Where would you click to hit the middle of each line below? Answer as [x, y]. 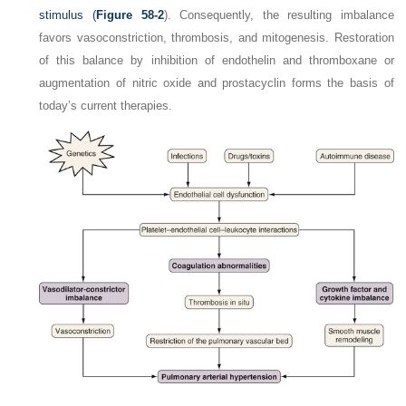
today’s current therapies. [106, 106]
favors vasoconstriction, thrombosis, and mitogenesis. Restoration [217, 38]
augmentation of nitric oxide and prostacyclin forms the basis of [217, 83]
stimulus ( [68, 15]
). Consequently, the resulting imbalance [279, 15]
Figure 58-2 [130, 15]
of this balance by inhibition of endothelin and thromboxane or [217, 61]
